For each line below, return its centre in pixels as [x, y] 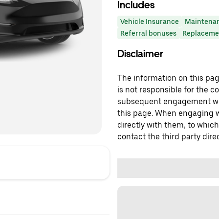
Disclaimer [140, 54]
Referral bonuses [148, 33]
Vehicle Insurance [150, 22]
